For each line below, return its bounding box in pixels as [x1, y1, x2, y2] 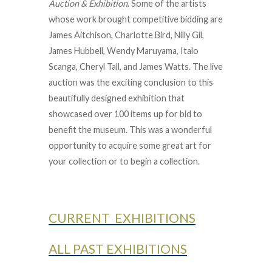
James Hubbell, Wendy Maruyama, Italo [49, 46, 199, 56]
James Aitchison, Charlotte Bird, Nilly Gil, [49, 30, 204, 40]
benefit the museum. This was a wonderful [49, 124, 212, 135]
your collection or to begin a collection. [49, 156, 200, 166]
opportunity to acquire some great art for [49, 140, 211, 151]
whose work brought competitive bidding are [49, 14, 223, 24]
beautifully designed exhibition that [49, 93, 185, 103]
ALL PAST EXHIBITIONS [49, 241, 187, 257]
